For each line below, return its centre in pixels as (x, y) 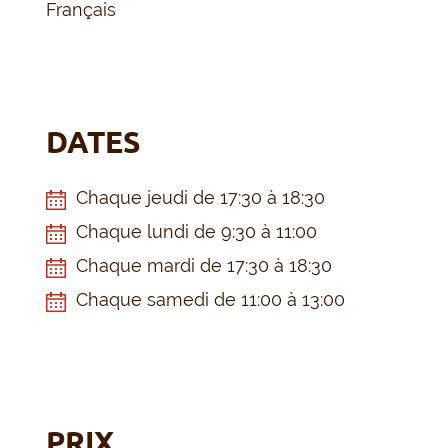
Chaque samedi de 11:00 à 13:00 (211, 300)
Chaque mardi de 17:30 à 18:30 (204, 266)
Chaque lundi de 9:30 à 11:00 (197, 232)
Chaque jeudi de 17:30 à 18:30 (201, 198)
